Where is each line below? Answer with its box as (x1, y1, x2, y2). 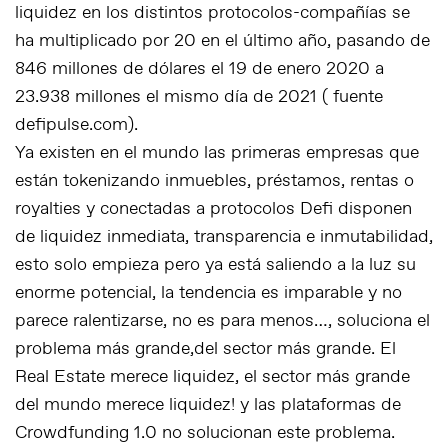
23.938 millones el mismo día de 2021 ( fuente (15, 85, 383, 109)
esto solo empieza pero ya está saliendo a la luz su (15, 253, 416, 277)
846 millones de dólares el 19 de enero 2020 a (15, 57, 384, 81)
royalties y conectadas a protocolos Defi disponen (15, 197, 412, 221)
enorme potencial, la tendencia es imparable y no (15, 281, 402, 305)
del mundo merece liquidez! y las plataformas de (15, 393, 401, 417)
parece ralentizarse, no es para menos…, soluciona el (15, 309, 430, 333)
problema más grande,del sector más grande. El (15, 337, 396, 361)
